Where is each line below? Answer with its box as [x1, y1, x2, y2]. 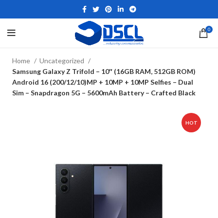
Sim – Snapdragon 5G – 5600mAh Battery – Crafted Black [12, 89, 196, 97]
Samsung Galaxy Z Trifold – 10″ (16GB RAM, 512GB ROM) [12, 67, 196, 75]
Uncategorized [39, 56, 86, 65]
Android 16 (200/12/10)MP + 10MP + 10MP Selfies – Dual [12, 78, 193, 86]
